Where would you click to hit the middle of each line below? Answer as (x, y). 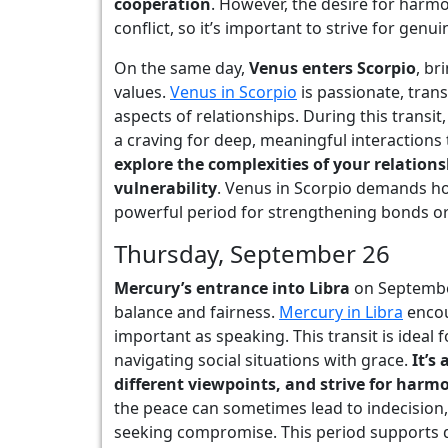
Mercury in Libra (341, 312)
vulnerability (165, 188)
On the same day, (181, 68)
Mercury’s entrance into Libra (232, 288)
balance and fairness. (196, 312)
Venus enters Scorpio (332, 68)
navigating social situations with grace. (261, 360)
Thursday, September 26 (252, 253)
